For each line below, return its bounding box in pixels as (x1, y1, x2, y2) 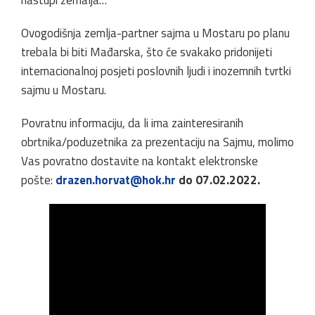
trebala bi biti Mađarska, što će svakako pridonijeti (21, 43, 272, 62)
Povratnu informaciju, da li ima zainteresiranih (21, 114, 243, 133)
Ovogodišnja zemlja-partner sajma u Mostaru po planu (21, 24, 290, 43)
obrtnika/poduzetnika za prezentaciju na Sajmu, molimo (21, 133, 294, 152)
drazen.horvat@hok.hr (56, 171, 176, 190)
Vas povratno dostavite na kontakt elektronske (21, 152, 258, 171)
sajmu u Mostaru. (21, 81, 106, 100)
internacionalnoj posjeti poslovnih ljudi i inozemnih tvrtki (21, 62, 291, 81)
